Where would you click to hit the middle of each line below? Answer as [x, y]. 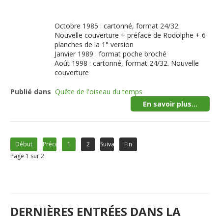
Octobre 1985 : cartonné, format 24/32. [117, 26]
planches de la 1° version [94, 44]
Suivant [110, 144]
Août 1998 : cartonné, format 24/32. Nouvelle [127, 63]
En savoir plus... [170, 104]
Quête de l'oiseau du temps [99, 92]
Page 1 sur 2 [27, 156]
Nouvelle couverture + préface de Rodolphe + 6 [130, 35]
